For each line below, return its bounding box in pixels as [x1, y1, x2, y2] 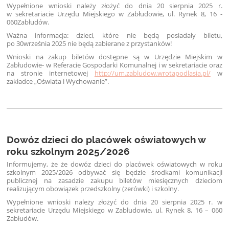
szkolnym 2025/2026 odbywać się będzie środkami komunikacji [7, 167, 222, 177]
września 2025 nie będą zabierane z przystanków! [24, 39, 172, 49]
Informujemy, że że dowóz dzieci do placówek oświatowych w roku [7, 159, 222, 169]
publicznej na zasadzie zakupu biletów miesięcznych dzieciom [7, 175, 222, 185]
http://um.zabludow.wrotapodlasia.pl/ [94, 68, 211, 78]
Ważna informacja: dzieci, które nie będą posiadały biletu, [7, 31, 222, 40]
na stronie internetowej [7, 68, 95, 78]
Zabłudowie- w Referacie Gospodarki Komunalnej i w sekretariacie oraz [7, 60, 222, 70]
